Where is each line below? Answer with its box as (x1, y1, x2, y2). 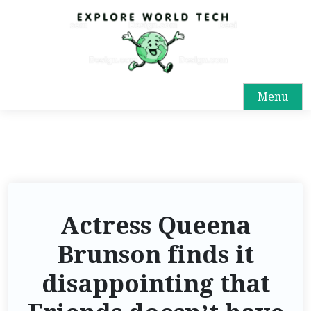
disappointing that (41, 268, 270, 299)
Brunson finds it (57, 239, 254, 270)
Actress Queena (60, 210, 251, 241)
